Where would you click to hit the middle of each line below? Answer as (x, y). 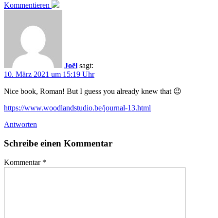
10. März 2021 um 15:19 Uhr (49, 74)
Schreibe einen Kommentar (58, 143)
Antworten (20, 125)
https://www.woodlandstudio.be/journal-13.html (77, 108)
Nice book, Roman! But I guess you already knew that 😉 (93, 91)
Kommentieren (27, 5)
